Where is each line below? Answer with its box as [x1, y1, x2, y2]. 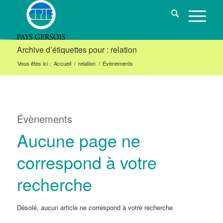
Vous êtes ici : [17, 59, 51, 67]
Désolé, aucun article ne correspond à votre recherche [16, 203, 173, 212]
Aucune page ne [16, 128, 140, 152]
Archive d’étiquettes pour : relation [16, 44, 137, 55]
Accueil [53, 59, 71, 67]
